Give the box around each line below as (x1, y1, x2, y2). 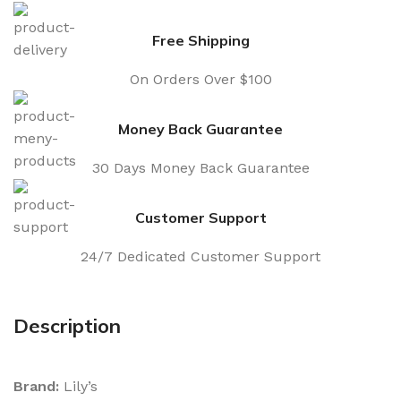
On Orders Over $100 (129, 70, 272, 88)
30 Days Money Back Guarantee (91, 158, 310, 176)
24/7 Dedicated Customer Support (81, 247, 320, 265)
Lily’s (59, 377, 98, 395)
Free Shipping (151, 30, 250, 49)
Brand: (13, 377, 59, 395)
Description (13, 312, 121, 338)
